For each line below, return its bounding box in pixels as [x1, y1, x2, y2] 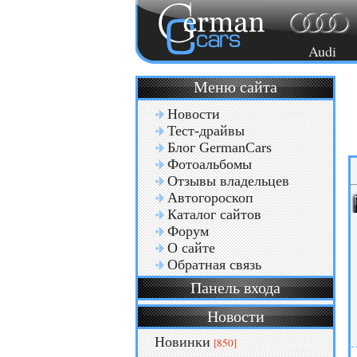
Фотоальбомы [167, 156, 252, 172]
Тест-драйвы [167, 123, 245, 139]
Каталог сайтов [167, 206, 261, 222]
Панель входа [190, 279, 280, 296]
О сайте [167, 240, 215, 256]
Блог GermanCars [167, 139, 272, 155]
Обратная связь [167, 257, 261, 273]
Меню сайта [194, 78, 277, 96]
